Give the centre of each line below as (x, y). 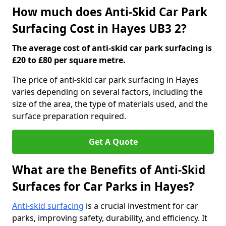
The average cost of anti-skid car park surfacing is (112, 48)
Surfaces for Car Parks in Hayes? (103, 186)
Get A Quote (113, 142)
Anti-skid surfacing (48, 206)
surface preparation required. (69, 116)
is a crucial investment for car (141, 206)
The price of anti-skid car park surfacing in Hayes (105, 80)
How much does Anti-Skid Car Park (110, 12)
